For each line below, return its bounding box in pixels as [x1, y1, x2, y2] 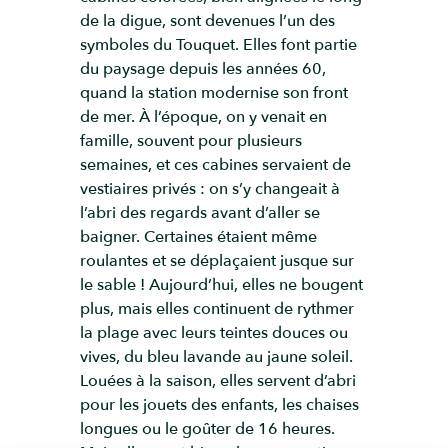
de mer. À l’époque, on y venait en [80, 106, 327, 128]
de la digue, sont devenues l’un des [80, 10, 335, 32]
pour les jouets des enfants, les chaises [80, 394, 359, 416]
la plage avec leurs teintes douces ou [80, 322, 348, 344]
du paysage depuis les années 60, [80, 58, 326, 80]
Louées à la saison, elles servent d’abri [80, 370, 356, 392]
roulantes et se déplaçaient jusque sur [80, 250, 354, 272]
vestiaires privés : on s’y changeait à [80, 178, 340, 200]
